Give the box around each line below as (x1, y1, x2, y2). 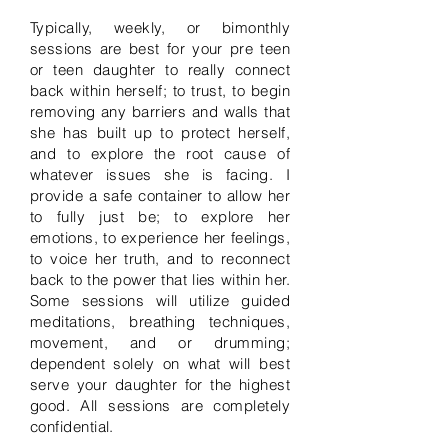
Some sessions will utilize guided (30, 291, 290, 310)
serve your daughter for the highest (30, 375, 290, 394)
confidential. (30, 417, 119, 436)
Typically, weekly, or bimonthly (30, 18, 290, 37)
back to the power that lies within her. (30, 270, 290, 289)
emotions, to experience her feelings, (30, 228, 290, 247)
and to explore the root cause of (30, 144, 290, 163)
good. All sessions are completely (30, 396, 290, 415)
